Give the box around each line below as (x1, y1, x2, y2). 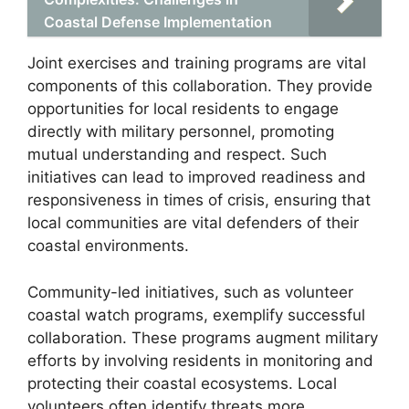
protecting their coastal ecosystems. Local (27, 373, 337, 393)
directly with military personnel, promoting (27, 122, 334, 141)
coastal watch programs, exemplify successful (27, 305, 365, 324)
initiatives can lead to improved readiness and (27, 168, 366, 186)
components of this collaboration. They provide (27, 77, 372, 95)
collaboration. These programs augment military (27, 328, 378, 347)
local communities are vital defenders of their (27, 214, 359, 232)
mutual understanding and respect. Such (27, 145, 327, 163)
